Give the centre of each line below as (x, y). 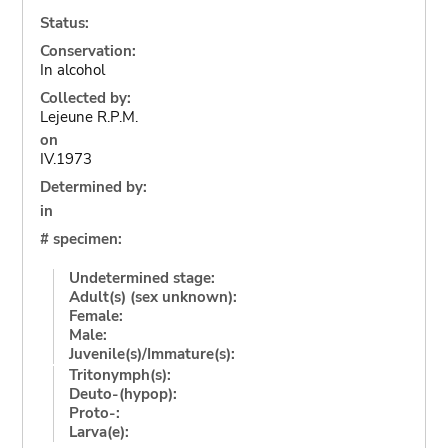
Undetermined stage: (141, 277)
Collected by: (85, 97)
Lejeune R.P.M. (88, 116)
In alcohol (72, 69)
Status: (64, 22)
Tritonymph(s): (119, 374)
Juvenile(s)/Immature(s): (151, 353)
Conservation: (87, 50)
